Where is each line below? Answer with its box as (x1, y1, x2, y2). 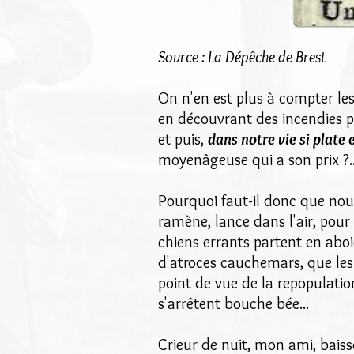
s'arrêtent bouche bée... (158, 294, 309, 313)
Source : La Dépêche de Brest (158, 47, 326, 66)
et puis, (158, 130, 208, 149)
